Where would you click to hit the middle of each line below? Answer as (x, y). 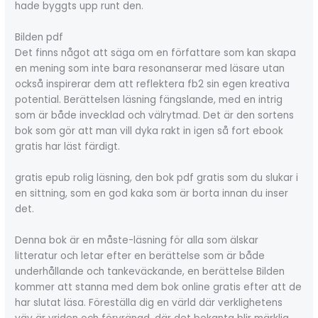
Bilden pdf (39, 37)
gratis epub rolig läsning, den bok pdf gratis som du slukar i (157, 177)
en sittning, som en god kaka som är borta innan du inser (152, 193)
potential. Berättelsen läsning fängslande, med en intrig (149, 99)
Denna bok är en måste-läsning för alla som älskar (137, 240)
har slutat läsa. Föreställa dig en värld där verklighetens (149, 302)
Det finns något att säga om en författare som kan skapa (156, 53)
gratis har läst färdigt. (68, 146)
